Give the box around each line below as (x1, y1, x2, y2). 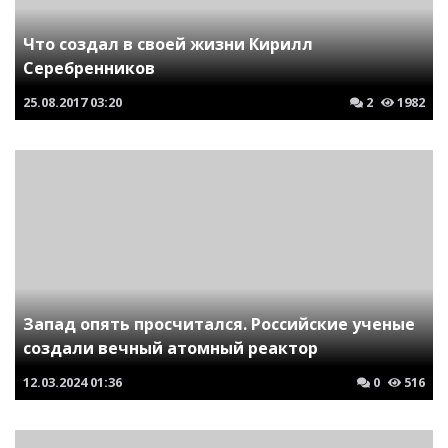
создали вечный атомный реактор (23, 337, 318, 359)
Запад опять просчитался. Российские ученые (23, 313, 415, 335)
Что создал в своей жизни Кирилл (23, 33, 313, 55)
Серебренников (23, 57, 155, 79)
